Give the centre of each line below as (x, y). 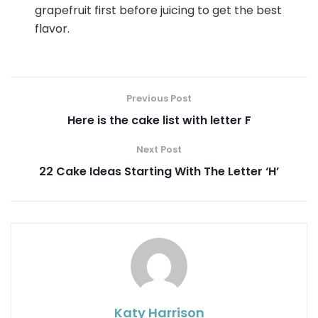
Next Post (159, 150)
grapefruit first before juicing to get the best (159, 11)
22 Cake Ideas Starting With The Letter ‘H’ (159, 172)
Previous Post (159, 99)
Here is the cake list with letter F (159, 121)
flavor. (53, 29)
